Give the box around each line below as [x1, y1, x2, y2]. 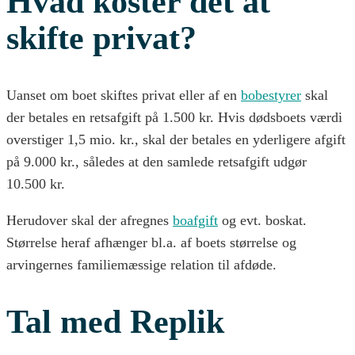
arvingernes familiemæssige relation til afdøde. [6, 256, 277, 273]
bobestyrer [241, 86, 301, 103]
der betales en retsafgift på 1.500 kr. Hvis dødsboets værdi [6, 109, 342, 125]
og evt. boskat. [218, 212, 307, 228]
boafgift [173, 212, 218, 228]
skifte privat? [6, 19, 197, 56]
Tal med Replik [6, 303, 224, 340]
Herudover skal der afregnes [6, 212, 173, 228]
